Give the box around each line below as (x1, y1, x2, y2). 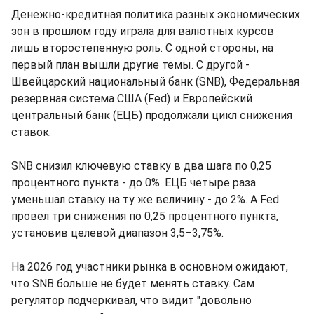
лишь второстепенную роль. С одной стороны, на (11, 41, 273, 55)
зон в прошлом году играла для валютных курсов (11, 25, 274, 39)
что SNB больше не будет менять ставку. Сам (11, 277, 254, 291)
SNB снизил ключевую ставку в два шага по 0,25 (11, 159, 271, 173)
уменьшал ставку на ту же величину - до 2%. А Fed (11, 193, 279, 207)
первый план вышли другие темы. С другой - (11, 58, 250, 72)
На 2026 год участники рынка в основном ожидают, (11, 260, 288, 274)
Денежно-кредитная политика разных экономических (11, 8, 300, 22)
